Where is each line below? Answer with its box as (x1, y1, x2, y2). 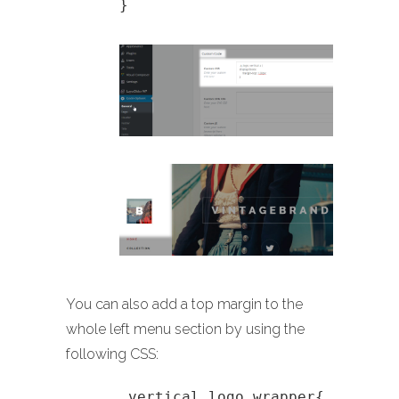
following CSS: (66, 346, 159, 363)
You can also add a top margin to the (66, 296, 303, 313)
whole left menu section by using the (66, 321, 305, 338)
